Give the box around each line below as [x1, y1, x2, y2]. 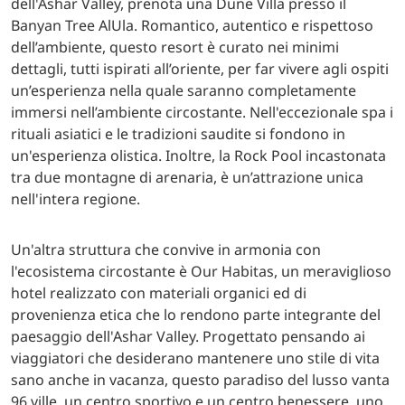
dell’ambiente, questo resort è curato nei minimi [11, 36, 339, 57]
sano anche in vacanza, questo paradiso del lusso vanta [11, 369, 390, 390]
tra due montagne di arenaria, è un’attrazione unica [11, 166, 363, 187]
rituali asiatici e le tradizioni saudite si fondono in [11, 123, 345, 144]
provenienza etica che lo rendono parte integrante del [11, 304, 381, 325]
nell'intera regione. [11, 188, 140, 209]
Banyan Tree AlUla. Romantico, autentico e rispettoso [11, 14, 373, 35]
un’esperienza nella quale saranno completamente [11, 80, 356, 100]
